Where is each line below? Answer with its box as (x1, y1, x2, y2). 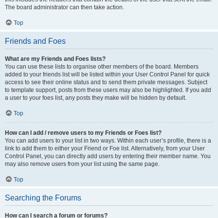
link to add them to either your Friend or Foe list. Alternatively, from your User (5, 145, 205, 152)
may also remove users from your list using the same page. (5, 161, 160, 167)
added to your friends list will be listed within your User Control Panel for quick (5, 71, 210, 78)
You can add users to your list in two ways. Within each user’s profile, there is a (5, 137, 211, 144)
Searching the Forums (5, 194, 81, 202)
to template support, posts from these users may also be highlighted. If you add (5, 87, 211, 93)
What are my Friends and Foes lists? (5, 55, 106, 62)
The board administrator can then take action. (5, 4, 124, 11)
